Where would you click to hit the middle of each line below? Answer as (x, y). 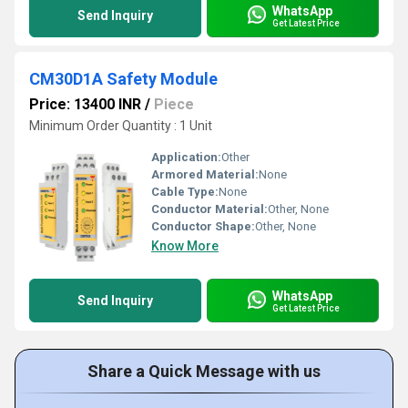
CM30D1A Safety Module (123, 79)
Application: (186, 157)
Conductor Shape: (203, 226)
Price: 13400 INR (85, 104)
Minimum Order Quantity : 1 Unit (121, 126)
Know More (185, 246)
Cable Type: (185, 192)
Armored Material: (205, 174)
